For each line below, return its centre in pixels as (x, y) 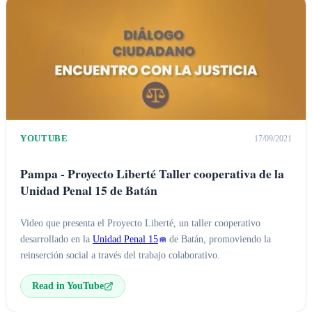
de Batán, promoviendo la (219, 239)
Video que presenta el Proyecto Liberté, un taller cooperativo (140, 223)
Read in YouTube (68, 286)
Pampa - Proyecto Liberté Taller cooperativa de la (152, 174)
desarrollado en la (56, 239)
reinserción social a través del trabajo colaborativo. (120, 255)
